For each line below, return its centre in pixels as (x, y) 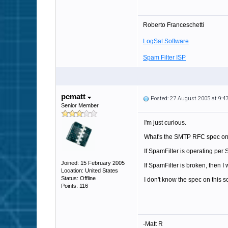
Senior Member (80, 105)
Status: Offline (78, 178)
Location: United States (90, 170)
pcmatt (74, 96)
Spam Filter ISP (164, 58)
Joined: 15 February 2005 (93, 163)
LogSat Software (166, 41)
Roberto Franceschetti (174, 25)
